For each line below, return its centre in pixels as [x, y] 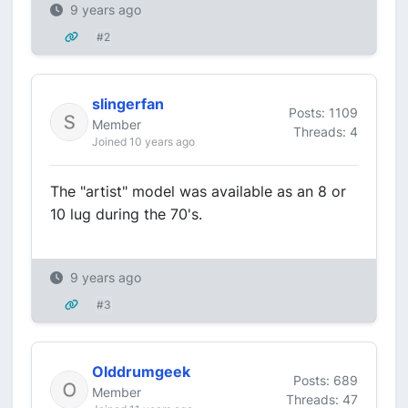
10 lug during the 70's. [126, 214]
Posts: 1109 [323, 112]
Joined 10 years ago [143, 142]
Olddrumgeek [141, 372]
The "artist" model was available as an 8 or [198, 191]
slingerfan [128, 104]
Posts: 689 [326, 380]
